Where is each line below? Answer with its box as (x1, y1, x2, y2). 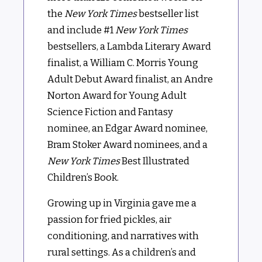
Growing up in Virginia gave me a (47, 198, 197, 209)
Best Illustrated (120, 155, 190, 167)
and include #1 (47, 24, 116, 36)
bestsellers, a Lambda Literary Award (47, 40, 212, 52)
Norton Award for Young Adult (47, 89, 187, 101)
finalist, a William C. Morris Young (47, 57, 199, 68)
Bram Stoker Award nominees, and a (47, 139, 208, 150)
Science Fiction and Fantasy (47, 106, 174, 118)
